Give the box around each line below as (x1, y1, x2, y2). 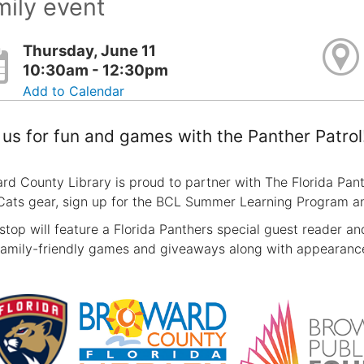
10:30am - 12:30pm (23, 60, 169, 80)
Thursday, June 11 (23, 41, 157, 60)
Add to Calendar (23, 82, 125, 99)
